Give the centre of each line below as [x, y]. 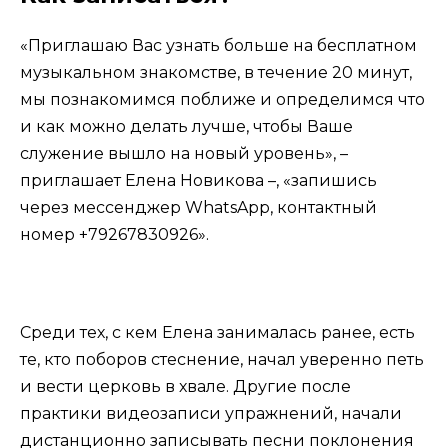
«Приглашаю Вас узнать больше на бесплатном [218, 46]
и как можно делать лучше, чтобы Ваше [186, 127]
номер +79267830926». [114, 235]
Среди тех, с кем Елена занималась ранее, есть [217, 332]
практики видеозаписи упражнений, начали [211, 413]
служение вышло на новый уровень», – [184, 154]
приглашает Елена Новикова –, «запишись [198, 181]
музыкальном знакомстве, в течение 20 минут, [216, 73]
